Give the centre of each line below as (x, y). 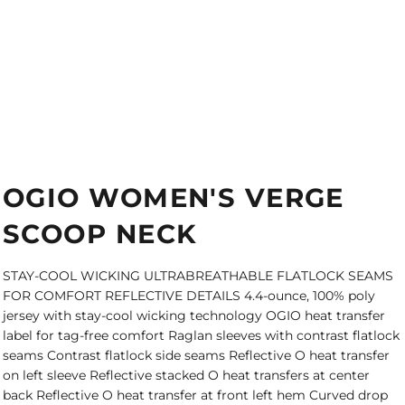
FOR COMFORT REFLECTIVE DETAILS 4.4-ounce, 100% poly (189, 296)
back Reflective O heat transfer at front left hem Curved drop (195, 395)
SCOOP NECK (100, 234)
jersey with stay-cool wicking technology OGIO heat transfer (194, 316)
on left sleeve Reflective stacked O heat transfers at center (186, 375)
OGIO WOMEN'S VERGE (174, 198)
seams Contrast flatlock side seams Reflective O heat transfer (196, 355)
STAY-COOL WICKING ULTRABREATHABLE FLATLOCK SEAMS (198, 276)
